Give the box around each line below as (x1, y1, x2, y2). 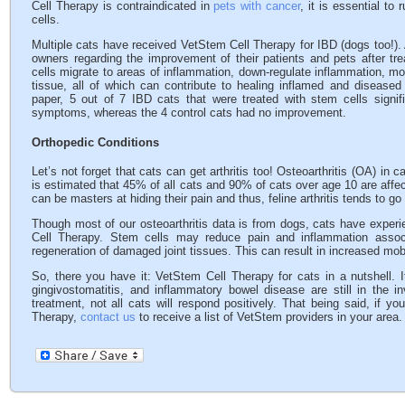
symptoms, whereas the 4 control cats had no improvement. (32, 106, 346, 120)
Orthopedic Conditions (32, 135, 159, 149)
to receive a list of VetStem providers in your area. (136, 309, 402, 324)
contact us (80, 309, 136, 324)
